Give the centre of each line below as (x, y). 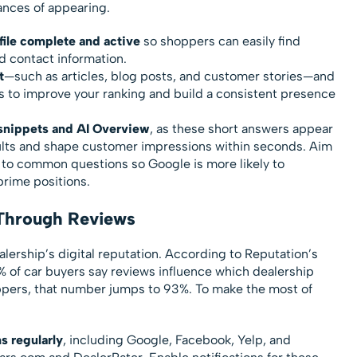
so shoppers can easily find (220, 41)
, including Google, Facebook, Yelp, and (177, 339)
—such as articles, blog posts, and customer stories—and (169, 76)
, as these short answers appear (241, 128)
